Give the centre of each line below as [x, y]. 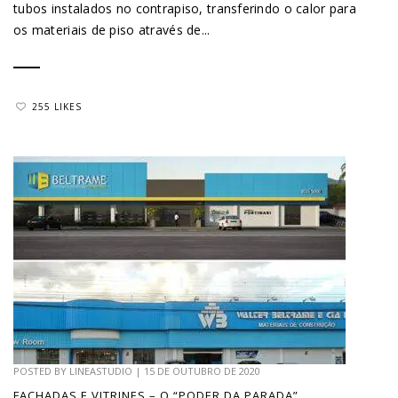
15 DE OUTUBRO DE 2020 [202, 371]
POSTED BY [41, 371]
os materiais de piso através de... [112, 30]
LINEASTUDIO [101, 371]
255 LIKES [57, 106]
